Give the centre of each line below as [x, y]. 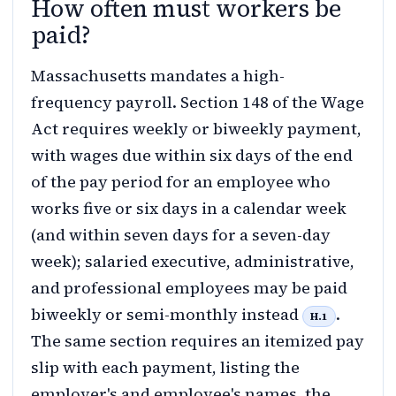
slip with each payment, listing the [165, 368]
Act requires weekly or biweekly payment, [196, 129]
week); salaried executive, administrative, [193, 262]
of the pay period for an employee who [181, 182]
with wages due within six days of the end [192, 156]
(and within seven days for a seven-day [181, 235]
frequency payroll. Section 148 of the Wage [198, 103]
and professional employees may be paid [189, 288]
